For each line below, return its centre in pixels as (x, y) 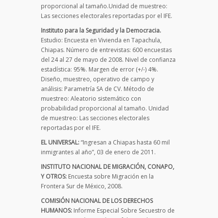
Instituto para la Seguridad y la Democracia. (101, 30)
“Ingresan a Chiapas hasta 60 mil (125, 142)
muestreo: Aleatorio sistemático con (91, 98)
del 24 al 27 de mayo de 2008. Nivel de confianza (108, 59)
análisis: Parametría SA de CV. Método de (98, 89)
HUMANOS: (57, 210)
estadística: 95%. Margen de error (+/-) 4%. (100, 69)
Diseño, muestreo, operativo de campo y (98, 79)
